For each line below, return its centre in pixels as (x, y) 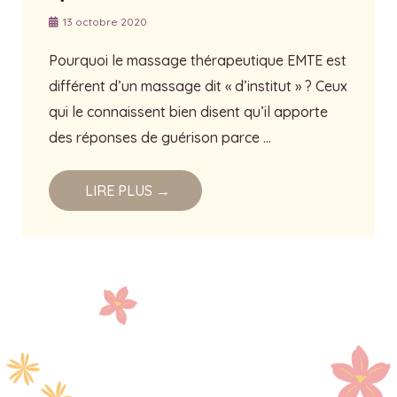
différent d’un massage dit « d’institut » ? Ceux (198, 86)
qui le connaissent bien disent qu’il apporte (188, 112)
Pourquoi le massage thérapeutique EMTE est (198, 61)
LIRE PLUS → (128, 191)
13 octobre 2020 (104, 22)
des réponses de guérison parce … (160, 138)
